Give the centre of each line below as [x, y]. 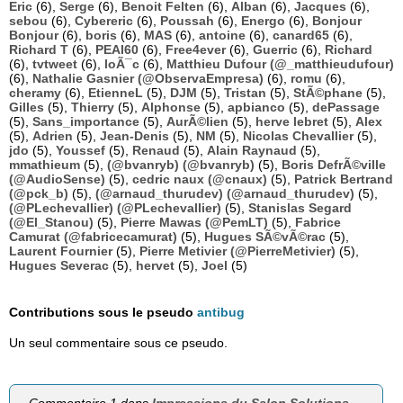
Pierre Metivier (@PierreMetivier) [237, 251]
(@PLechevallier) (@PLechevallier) [115, 208]
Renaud [156, 151]
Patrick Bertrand [344, 179]
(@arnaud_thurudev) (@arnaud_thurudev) [225, 194]
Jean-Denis [134, 136]
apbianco [256, 107]
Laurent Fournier [61, 251]
